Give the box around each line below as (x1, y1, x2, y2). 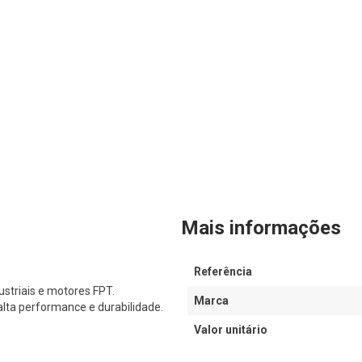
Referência (194, 265, 252, 279)
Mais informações (181, 217, 341, 240)
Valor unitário (194, 323, 267, 337)
